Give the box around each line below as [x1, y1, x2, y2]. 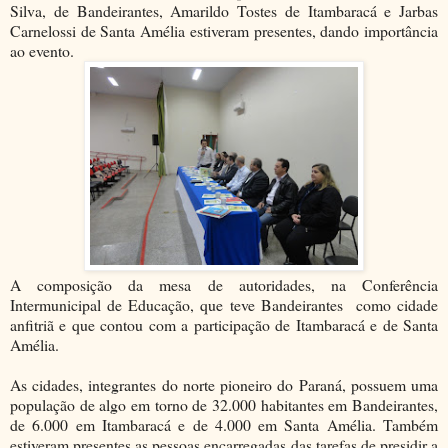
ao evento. [10, 39, 74, 61]
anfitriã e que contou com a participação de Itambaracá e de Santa [10, 313, 438, 335]
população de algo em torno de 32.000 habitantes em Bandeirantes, [10, 393, 438, 415]
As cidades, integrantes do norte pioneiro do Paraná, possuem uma [10, 373, 438, 395]
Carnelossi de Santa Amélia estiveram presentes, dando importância [10, 19, 438, 41]
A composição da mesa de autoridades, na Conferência [10, 273, 438, 295]
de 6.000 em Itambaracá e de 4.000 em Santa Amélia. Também [10, 413, 438, 435]
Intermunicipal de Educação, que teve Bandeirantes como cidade [10, 293, 438, 315]
